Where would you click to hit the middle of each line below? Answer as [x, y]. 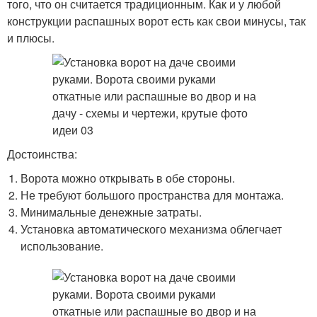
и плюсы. [31, 38]
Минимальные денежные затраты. [111, 212]
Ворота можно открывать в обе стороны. [128, 178]
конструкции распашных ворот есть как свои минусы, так [156, 21]
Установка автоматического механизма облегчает [151, 229]
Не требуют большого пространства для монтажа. [152, 195]
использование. [62, 246]
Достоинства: [42, 154]
